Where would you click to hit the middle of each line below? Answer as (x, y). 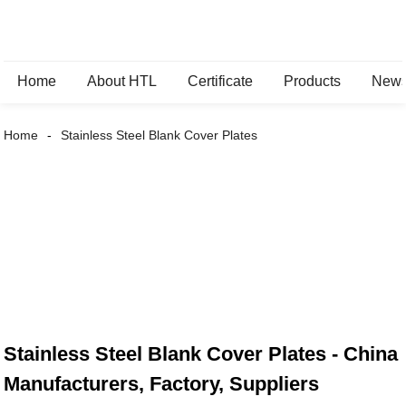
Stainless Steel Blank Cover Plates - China (201, 354)
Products (313, 81)
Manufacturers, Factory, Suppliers (162, 384)
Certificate (221, 81)
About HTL (122, 81)
